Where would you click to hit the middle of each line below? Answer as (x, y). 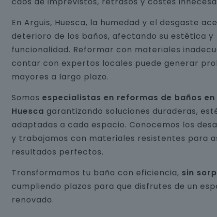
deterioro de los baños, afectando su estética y (113, 36)
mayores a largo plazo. (60, 77)
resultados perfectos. (58, 152)
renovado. (33, 200)
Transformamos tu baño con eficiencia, (97, 173)
